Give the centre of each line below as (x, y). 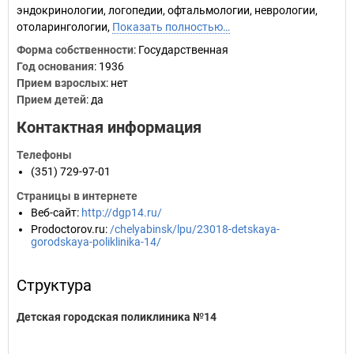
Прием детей (51, 100)
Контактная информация (109, 127)
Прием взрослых (61, 83)
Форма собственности (75, 50)
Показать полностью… (171, 27)
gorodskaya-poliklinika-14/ (96, 242)
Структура (54, 285)
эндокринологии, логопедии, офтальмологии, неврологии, (167, 10)
